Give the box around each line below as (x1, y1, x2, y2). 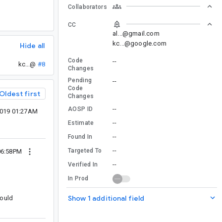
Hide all (19, 41, 45, 50)
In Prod (68, 174, 89, 182)
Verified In (68, 161, 98, 168)
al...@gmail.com (112, 29, 160, 37)
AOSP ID (68, 105, 93, 112)
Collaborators (68, 3, 107, 10)
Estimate (68, 119, 94, 126)
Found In (68, 133, 93, 140)
